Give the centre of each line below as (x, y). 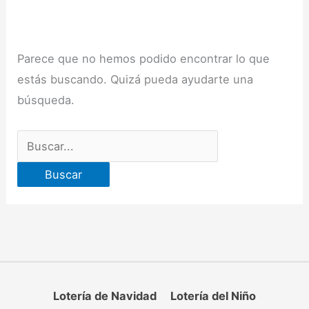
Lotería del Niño (213, 296)
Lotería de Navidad (104, 296)
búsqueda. (46, 100)
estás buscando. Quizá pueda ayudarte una (136, 79)
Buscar (36, 140)
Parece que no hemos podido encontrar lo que (144, 58)
